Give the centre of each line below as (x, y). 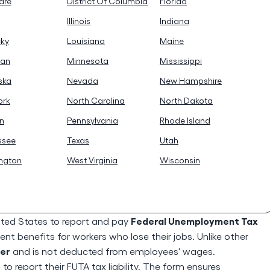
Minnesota (88, 61)
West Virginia (92, 160)
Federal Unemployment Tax (194, 221)
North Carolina (96, 100)
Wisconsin (180, 160)
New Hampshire (191, 80)
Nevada (83, 80)
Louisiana (86, 41)
